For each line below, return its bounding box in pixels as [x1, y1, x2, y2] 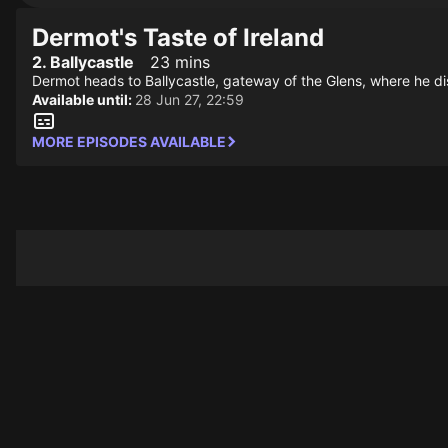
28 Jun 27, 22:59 [135, 91, 244, 108]
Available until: [32, 91, 135, 108]
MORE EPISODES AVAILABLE [32, 133, 226, 150]
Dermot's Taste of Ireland [32, 23, 324, 52]
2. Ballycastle [32, 52, 134, 72]
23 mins [150, 52, 210, 72]
